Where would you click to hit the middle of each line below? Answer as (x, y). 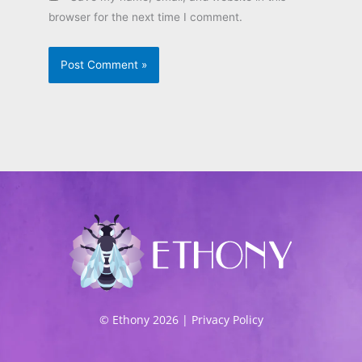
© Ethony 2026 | (145, 320)
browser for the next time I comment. (145, 17)
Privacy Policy (227, 320)
